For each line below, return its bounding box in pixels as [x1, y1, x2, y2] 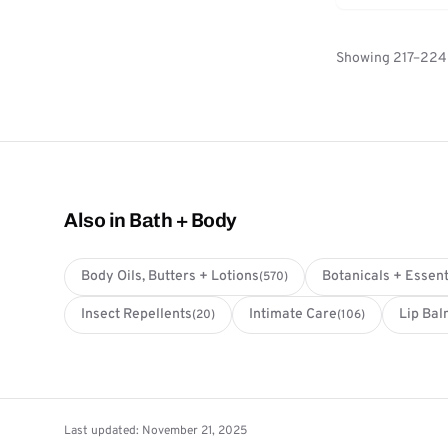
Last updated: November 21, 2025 [64, 423, 247, 440]
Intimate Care [249, 306, 337, 324]
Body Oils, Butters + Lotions [81, 268, 259, 286]
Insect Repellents [81, 306, 192, 324]
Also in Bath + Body [64, 208, 237, 233]
